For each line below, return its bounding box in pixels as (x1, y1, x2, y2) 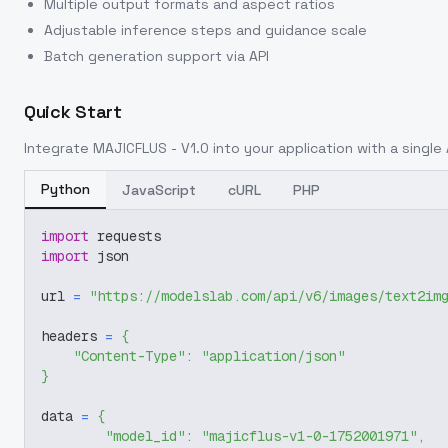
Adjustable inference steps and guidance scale (44, 21, 367, 39)
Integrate (24, 139, 93, 157)
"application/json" (201, 347, 345, 365)
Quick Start (24, 100, 122, 123)
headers (41, 327, 105, 345)
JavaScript (122, 181, 196, 199)
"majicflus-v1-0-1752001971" (201, 427, 417, 445)
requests (89, 227, 161, 245)
